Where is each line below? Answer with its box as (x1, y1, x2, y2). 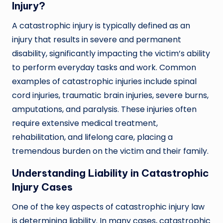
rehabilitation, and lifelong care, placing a (12, 131, 173, 143)
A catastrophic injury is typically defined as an (12, 19, 190, 31)
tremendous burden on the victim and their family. (12, 145, 209, 157)
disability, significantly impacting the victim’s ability (12, 47, 210, 59)
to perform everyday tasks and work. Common (12, 61, 196, 73)
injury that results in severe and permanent (12, 33, 181, 45)
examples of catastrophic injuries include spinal (12, 75, 197, 87)
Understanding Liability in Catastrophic (12, 166, 209, 179)
